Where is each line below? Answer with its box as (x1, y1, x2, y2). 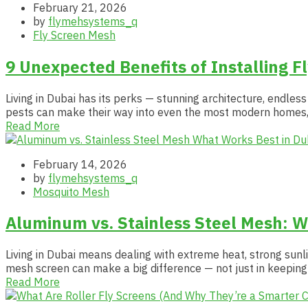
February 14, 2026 (33, 157, 127, 171)
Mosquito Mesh (33, 184, 109, 199)
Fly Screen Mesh (33, 27, 115, 42)
